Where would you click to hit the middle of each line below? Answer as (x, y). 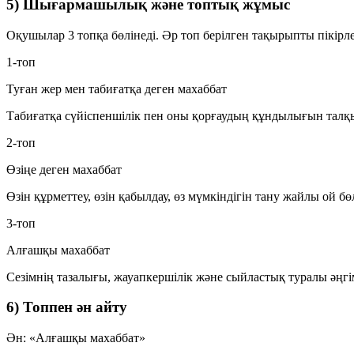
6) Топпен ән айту (67, 307)
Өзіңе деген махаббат (64, 169)
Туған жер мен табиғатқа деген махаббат (117, 88)
